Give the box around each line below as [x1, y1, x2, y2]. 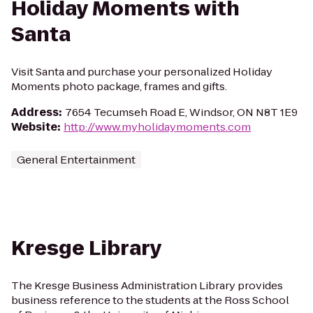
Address [11, 105, 59, 119]
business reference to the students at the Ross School [11, 293, 289, 307]
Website [11, 119, 57, 134]
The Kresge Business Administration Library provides [11, 278, 283, 293]
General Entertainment [17, 152, 136, 167]
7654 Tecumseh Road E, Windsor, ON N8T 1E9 [65, 105, 298, 119]
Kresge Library [11, 235, 162, 262]
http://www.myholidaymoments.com [64, 119, 251, 134]
